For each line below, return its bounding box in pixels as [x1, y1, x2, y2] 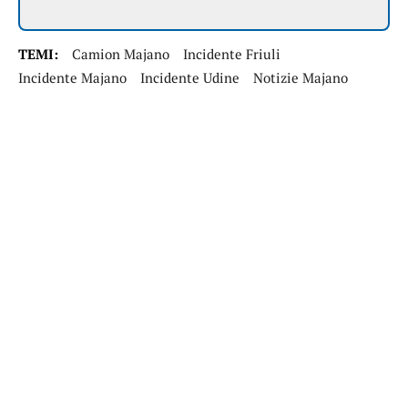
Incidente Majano [18, 68, 127, 87]
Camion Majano [72, 45, 169, 64]
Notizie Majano [253, 68, 348, 87]
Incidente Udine [140, 68, 240, 87]
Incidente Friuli [183, 45, 280, 64]
